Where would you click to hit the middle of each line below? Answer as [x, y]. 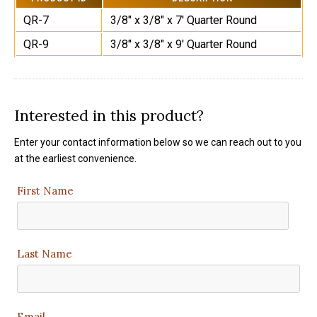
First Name [45, 191]
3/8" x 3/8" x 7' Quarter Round [184, 20]
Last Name [45, 254]
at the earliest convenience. [75, 158]
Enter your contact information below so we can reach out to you [158, 142]
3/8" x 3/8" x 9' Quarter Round [184, 44]
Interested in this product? [109, 116]
